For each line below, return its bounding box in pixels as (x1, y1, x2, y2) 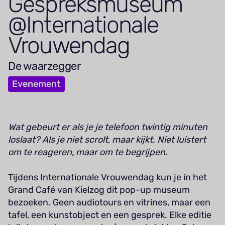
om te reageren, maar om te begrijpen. (8, 147, 170, 158)
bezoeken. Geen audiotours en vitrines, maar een (8, 197, 210, 208)
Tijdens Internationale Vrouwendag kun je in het (8, 172, 207, 183)
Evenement (12, 78, 61, 90)
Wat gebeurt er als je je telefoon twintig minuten (8, 122, 207, 133)
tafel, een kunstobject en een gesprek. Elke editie (8, 209, 211, 221)
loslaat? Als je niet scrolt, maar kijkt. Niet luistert (8, 134, 206, 146)
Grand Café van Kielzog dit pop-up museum (8, 184, 190, 196)
